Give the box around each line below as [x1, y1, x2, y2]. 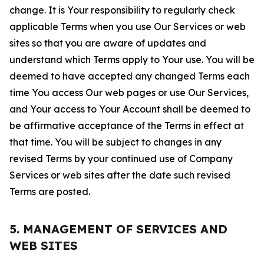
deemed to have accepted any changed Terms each [9, 70, 250, 82]
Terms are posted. [9, 186, 90, 197]
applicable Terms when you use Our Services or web [9, 21, 246, 32]
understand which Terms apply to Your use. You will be [9, 54, 255, 65]
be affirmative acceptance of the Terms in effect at [9, 120, 244, 131]
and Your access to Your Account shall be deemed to [9, 103, 250, 115]
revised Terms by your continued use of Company [9, 153, 233, 164]
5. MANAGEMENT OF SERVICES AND [9, 222, 227, 236]
